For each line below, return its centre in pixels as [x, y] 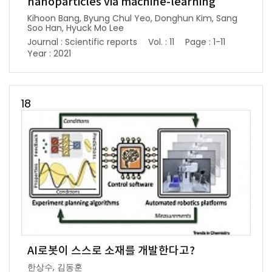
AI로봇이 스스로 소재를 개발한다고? [111, 251]
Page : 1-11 [205, 42]
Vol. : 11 [161, 42]
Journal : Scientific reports [82, 42]
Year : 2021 [49, 53]
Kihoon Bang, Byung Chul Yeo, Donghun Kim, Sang [132, 18]
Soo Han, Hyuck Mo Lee [76, 28]
